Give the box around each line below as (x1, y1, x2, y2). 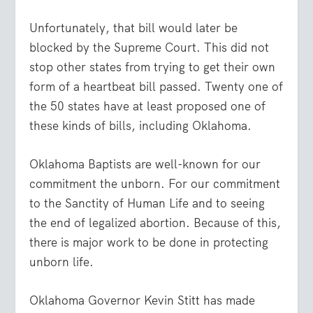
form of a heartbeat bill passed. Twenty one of (29, 78, 284, 94)
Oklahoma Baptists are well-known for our (29, 156, 261, 172)
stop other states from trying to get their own (29, 59, 276, 75)
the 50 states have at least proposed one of (29, 98, 266, 114)
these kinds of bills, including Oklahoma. (29, 117, 252, 133)
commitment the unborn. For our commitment (29, 175, 281, 191)
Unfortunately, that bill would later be (29, 20, 238, 36)
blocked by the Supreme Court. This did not (29, 39, 270, 55)
